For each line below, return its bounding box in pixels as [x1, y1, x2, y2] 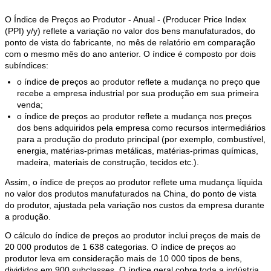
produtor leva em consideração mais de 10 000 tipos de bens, [5, 253, 242, 263]
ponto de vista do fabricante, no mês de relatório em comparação [5, 38, 255, 47]
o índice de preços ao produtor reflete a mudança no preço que [17, 77, 260, 87]
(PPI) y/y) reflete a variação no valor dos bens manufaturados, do [5, 26, 255, 36]
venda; [17, 100, 43, 109]
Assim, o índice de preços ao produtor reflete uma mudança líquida [5, 177, 263, 187]
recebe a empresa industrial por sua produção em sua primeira [17, 88, 259, 98]
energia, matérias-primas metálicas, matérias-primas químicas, [17, 146, 258, 155]
